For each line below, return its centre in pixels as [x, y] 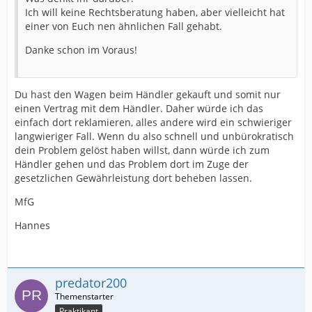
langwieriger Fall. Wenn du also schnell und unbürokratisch [154, 136]
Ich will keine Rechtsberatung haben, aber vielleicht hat [155, 12]
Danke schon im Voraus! [81, 49]
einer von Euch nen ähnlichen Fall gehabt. [124, 26]
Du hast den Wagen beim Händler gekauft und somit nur [148, 94]
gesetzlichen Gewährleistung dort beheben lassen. [133, 178]
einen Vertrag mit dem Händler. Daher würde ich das [139, 108]
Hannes [32, 225]
